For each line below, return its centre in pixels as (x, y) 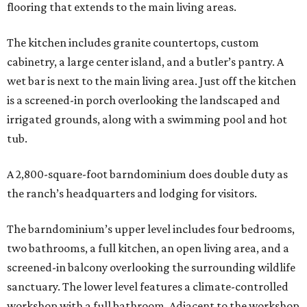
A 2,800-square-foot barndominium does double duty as (147, 174)
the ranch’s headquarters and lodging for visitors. (132, 193)
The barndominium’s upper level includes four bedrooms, (151, 229)
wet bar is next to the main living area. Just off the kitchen (151, 81)
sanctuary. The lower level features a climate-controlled (148, 286)
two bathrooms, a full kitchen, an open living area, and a (148, 248)
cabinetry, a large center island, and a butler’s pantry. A (145, 61)
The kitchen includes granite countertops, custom (133, 42)
